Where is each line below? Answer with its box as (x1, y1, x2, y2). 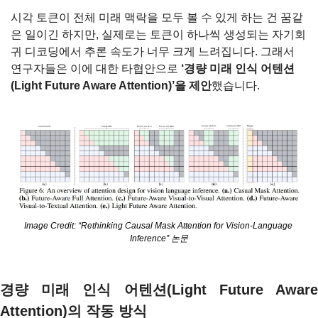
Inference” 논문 (130, 233, 188, 243)
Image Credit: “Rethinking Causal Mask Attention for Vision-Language (23, 220, 292, 231)
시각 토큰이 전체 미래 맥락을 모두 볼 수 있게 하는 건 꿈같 (11, 11, 303, 23)
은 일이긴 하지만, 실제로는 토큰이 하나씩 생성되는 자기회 (11, 28, 306, 40)
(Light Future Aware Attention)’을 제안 (11, 79, 212, 92)
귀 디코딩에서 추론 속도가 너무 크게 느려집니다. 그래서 (11, 45, 295, 57)
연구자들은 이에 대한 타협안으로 (11, 62, 181, 75)
